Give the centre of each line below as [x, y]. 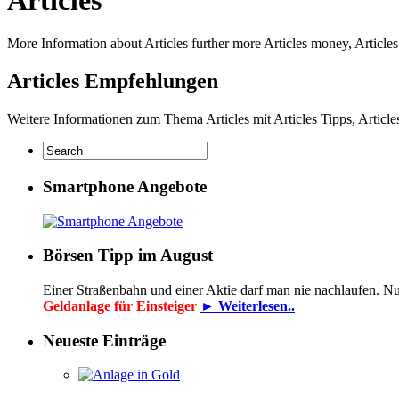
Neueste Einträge [104, 340]
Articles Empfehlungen [113, 81]
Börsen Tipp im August [128, 256]
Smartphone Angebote [125, 186]
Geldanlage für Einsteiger [122, 305]
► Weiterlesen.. [248, 305]
